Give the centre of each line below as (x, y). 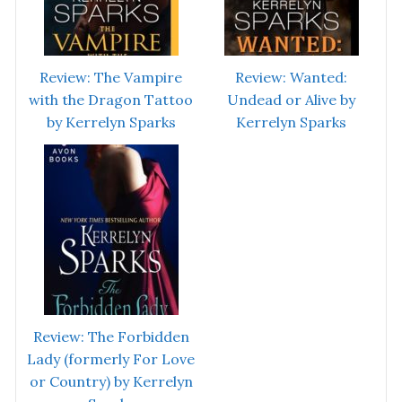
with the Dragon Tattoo (111, 100)
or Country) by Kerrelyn (111, 382)
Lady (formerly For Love (111, 359)
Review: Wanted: (291, 78)
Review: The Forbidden (111, 337)
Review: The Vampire (111, 78)
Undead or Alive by (291, 100)
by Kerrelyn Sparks (111, 122)
